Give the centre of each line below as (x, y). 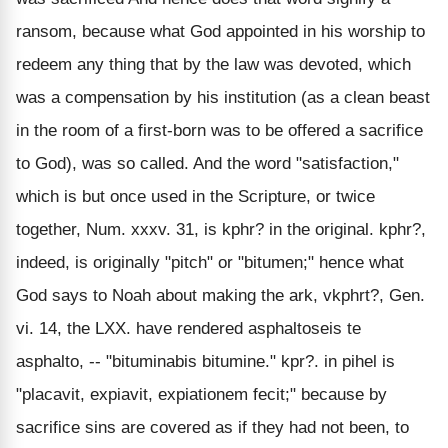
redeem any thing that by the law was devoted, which (213, 64)
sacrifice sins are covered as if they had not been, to (212, 427)
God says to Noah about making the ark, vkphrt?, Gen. (220, 295)
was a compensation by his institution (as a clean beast (223, 97)
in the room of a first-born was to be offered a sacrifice (219, 130)
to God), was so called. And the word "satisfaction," (207, 163)
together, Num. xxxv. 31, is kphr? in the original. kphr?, (221, 229)
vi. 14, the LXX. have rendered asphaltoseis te (188, 328)
